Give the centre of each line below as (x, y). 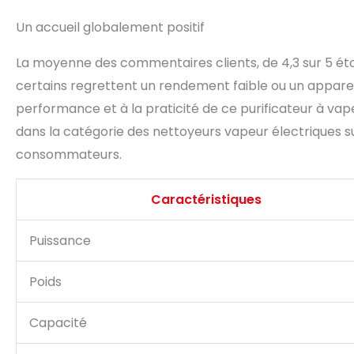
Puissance (60, 241)
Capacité (58, 323)
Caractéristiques (206, 200)
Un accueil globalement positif (110, 28)
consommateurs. (69, 155)
